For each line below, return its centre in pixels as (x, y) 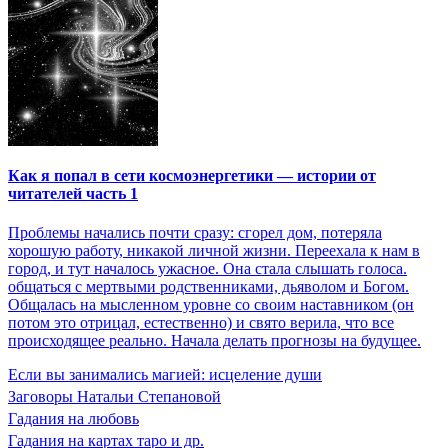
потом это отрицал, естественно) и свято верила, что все (201, 323)
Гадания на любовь (73, 419)
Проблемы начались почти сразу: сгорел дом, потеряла (195, 233)
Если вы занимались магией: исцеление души (165, 375)
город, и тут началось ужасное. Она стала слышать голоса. (207, 269)
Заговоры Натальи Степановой (114, 397)
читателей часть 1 (73, 193)
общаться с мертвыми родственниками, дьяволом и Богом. (208, 287)
